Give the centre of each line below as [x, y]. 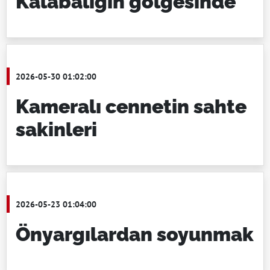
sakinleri [56, 129]
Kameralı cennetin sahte [131, 106]
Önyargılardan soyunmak [135, 234]
